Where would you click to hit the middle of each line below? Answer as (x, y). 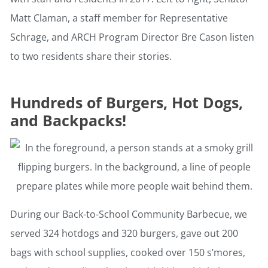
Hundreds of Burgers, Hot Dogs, (127, 103)
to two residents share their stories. (91, 57)
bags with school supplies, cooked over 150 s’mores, (128, 253)
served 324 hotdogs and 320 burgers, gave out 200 (124, 234)
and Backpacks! (68, 121)
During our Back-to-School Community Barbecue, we (129, 214)
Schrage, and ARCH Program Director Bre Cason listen (132, 37)
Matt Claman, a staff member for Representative (119, 18)
